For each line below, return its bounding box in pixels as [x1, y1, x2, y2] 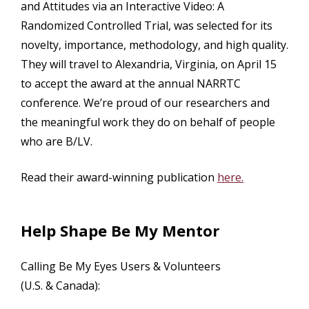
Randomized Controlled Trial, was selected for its [21, 17, 272, 33]
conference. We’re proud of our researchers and [21, 94, 270, 110]
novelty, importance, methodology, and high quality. [21, 37, 288, 52]
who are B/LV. [21, 133, 92, 149]
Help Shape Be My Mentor [21, 220, 219, 241]
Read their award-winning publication [21, 170, 217, 186]
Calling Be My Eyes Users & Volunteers [21, 258, 221, 274]
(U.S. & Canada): [21, 277, 100, 293]
